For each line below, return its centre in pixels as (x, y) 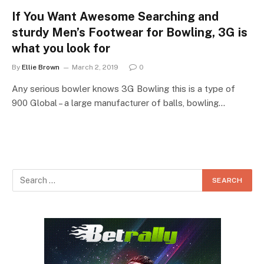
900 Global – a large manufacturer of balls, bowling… (118, 103)
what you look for (61, 48)
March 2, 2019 (95, 67)
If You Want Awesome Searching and (115, 16)
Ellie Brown (41, 67)
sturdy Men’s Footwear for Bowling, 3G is (130, 32)
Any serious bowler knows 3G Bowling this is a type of (123, 88)
